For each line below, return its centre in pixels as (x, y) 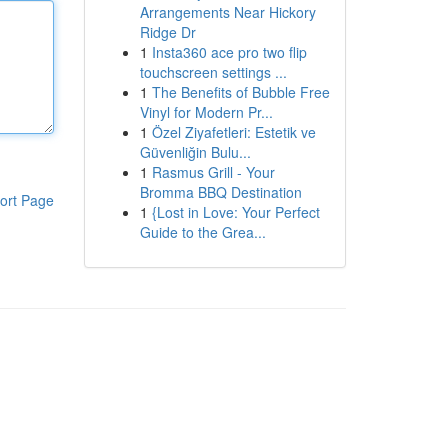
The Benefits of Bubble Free (240, 92)
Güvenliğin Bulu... (195, 152)
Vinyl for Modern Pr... (206, 112)
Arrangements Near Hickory (227, 12)
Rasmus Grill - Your (213, 172)
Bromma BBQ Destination (220, 192)
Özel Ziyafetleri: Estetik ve (233, 132)
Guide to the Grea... (202, 232)
